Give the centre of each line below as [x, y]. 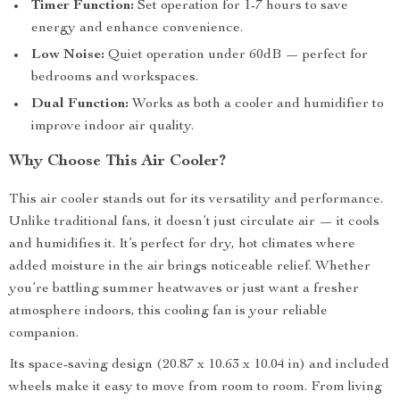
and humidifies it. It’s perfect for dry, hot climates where [182, 245]
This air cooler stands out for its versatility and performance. [196, 200]
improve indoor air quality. [112, 127]
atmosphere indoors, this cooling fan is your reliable [168, 312]
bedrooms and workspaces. [115, 78]
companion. [44, 334]
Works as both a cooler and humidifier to [256, 104]
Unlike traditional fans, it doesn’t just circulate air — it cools [194, 222]
